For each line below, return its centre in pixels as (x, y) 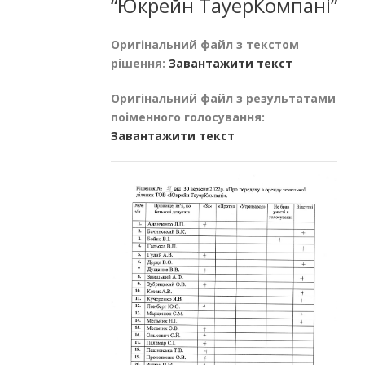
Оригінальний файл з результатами (223, 98)
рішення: (140, 63)
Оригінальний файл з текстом (205, 44)
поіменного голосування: (188, 117)
